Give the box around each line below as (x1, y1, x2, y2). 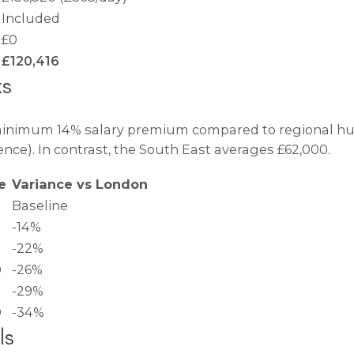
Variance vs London (12, 175, 152, 192)
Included (2, 9, 60, 26)
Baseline (12, 197, 68, 213)
